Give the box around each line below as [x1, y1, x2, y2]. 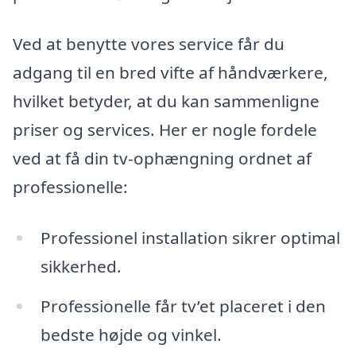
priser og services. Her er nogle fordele [13, 118, 317, 141]
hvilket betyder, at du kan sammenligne [13, 90, 319, 113]
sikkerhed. [40, 255, 122, 278]
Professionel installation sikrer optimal [40, 226, 340, 250]
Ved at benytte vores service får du [13, 33, 284, 56]
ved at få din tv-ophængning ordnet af [13, 147, 311, 170]
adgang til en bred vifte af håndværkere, [13, 61, 328, 84]
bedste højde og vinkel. [40, 323, 222, 346]
